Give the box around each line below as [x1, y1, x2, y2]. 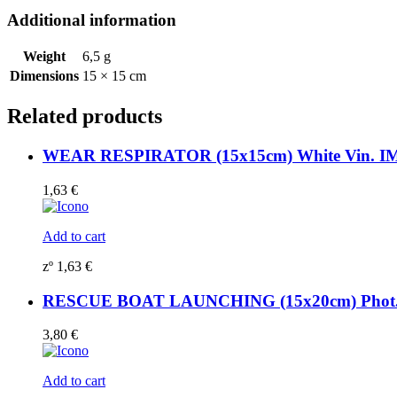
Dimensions [10, 68, 79, 84]
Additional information [7, 10, 176, 29]
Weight [23, 49, 66, 65]
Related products [7, 105, 162, 128]
